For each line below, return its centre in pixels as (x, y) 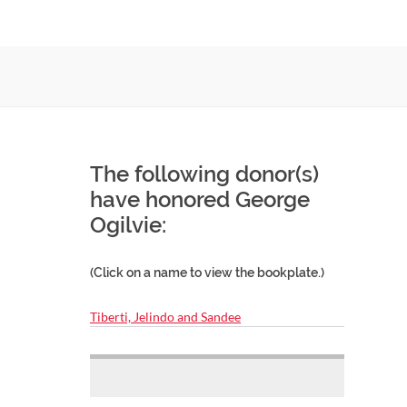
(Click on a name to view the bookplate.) (207, 273)
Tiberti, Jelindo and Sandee (165, 317)
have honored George (200, 199)
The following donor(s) (204, 174)
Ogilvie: (128, 225)
